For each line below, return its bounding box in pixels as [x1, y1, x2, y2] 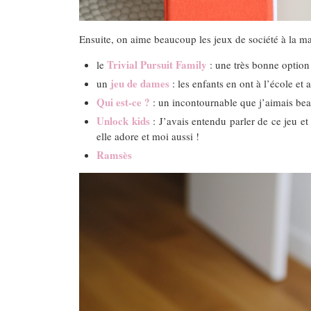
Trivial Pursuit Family [107, 56, 207, 72]
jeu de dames [110, 75, 169, 91]
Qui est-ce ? [96, 94, 150, 110]
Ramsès [96, 146, 132, 162]
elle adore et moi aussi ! [96, 128, 199, 143]
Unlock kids [96, 112, 150, 128]
